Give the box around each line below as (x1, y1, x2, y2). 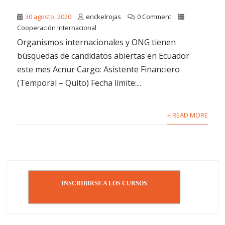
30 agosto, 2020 (25, 12, 72, 22)
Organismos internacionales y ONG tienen (17, 37, 176, 48)
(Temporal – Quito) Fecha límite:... (17, 77, 142, 89)
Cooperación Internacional (17, 23, 97, 33)
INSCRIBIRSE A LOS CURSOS (61, 180, 147, 187)
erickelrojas (86, 12, 122, 22)
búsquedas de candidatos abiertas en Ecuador (17, 50, 190, 62)
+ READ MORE (167, 110, 208, 120)
